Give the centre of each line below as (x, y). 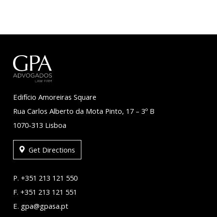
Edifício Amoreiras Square (54, 97)
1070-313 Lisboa (39, 125)
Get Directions (51, 149)
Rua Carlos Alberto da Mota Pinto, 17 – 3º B (84, 111)
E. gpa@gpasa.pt (40, 206)
